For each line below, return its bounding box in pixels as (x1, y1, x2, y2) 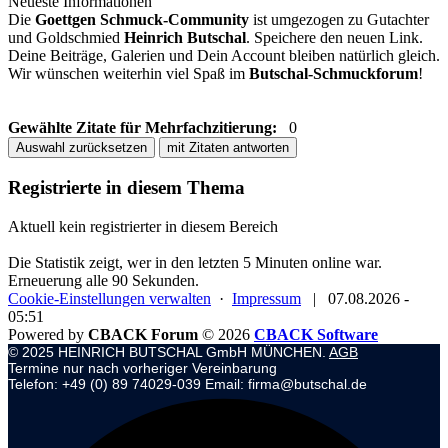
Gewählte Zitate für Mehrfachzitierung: (8, 119, 277, 137)
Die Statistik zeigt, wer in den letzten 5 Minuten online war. (8, 253, 382, 271)
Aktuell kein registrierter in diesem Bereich (8, 217, 278, 235)
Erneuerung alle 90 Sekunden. (8, 271, 199, 289)
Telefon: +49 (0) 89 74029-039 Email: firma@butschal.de (8, 375, 367, 392)
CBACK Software (254, 325, 378, 343)
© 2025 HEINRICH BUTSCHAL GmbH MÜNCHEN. (8, 343, 329, 360)
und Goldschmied (8, 29, 124, 47)
